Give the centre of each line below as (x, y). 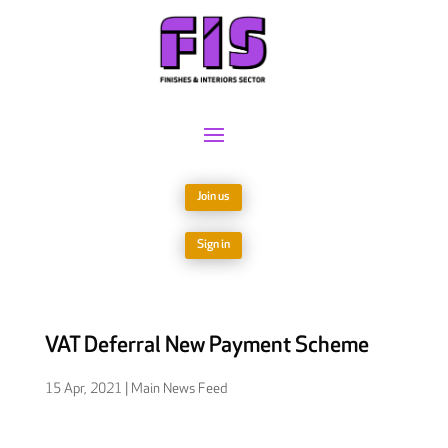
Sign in (214, 245)
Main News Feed (178, 389)
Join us (214, 197)
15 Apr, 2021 (83, 389)
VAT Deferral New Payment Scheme (206, 346)
